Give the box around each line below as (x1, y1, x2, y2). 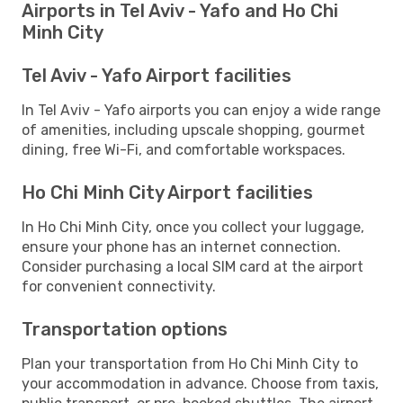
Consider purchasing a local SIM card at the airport (22, 257, 363, 275)
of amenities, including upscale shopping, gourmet (22, 121, 365, 139)
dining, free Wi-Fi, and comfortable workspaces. (22, 140, 345, 158)
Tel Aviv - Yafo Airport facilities (22, 64, 291, 86)
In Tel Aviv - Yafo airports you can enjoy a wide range (22, 101, 381, 119)
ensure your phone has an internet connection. (22, 237, 341, 255)
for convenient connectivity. (22, 277, 216, 295)
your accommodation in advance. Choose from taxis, (22, 374, 379, 392)
